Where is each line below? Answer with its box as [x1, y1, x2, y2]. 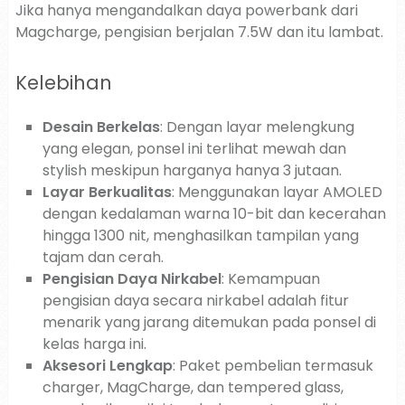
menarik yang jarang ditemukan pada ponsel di [42, 312, 376, 333]
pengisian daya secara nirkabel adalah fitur [42, 290, 349, 311]
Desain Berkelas [42, 117, 160, 137]
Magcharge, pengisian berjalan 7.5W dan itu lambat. [14, 22, 383, 42]
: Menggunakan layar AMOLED [171, 182, 382, 202]
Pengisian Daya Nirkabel [42, 268, 221, 289]
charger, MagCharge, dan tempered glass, [42, 377, 344, 398]
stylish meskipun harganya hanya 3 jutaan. [42, 160, 342, 181]
